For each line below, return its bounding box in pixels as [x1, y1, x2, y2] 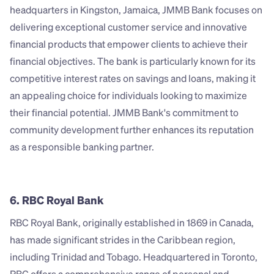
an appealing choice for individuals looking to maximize [10, 89, 247, 102]
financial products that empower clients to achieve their [10, 37, 248, 51]
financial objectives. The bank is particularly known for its [10, 54, 256, 68]
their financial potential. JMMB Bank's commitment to [10, 106, 239, 119]
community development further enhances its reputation [10, 123, 254, 136]
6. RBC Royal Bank [10, 193, 103, 207]
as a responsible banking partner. [10, 140, 154, 154]
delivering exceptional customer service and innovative [10, 20, 247, 34]
